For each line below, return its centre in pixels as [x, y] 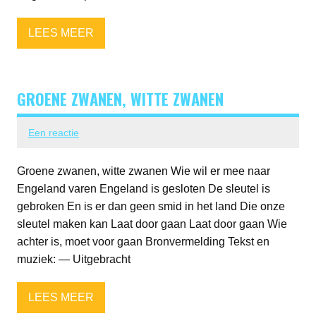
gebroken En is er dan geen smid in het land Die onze [151, 206]
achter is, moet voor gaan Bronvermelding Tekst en [143, 241]
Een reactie [54, 132]
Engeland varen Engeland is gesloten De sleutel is [144, 188]
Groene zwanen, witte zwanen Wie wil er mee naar [144, 171]
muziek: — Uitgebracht [74, 259]
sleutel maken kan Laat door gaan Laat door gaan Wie [152, 224]
